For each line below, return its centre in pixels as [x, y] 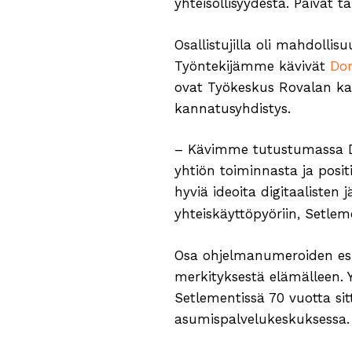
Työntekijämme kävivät [252, 66]
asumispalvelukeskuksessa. [262, 319]
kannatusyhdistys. [233, 108]
